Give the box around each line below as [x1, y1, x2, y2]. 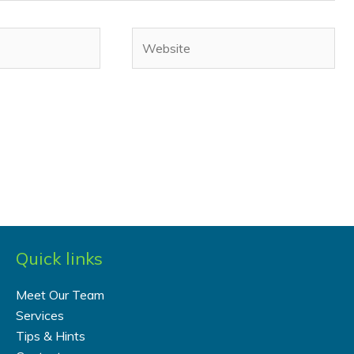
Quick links [16, 247, 103, 270]
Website [130, 29, 179, 46]
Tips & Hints [16, 327, 85, 344]
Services [16, 307, 64, 323]
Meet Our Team [16, 286, 104, 303]
